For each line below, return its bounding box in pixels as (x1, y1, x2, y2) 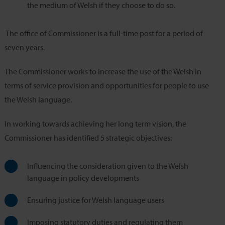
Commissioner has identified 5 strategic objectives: (4, 133, 172, 143)
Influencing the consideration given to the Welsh (27, 161, 188, 171)
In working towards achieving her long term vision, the (4, 119, 186, 129)
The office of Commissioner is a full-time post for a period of (4, 28, 203, 39)
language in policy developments (27, 173, 139, 183)
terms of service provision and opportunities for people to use (4, 80, 209, 91)
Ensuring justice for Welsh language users (27, 195, 164, 205)
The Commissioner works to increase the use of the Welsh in (4, 66, 201, 77)
